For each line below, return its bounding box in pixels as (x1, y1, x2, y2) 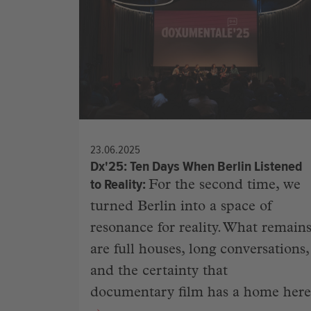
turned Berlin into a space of (90, 201, 271, 215)
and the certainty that (90, 265, 228, 280)
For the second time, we (149, 179, 301, 194)
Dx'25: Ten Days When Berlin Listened (90, 158, 302, 176)
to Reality (90, 176, 142, 194)
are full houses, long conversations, (90, 244, 309, 258)
